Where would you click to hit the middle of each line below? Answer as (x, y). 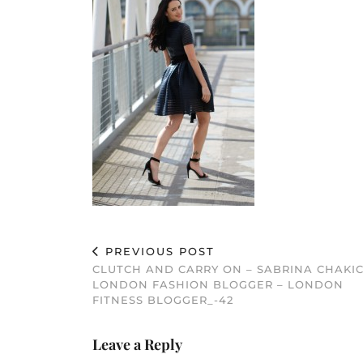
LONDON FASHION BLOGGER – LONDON (218, 284)
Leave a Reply (137, 344)
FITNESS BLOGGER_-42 (163, 300)
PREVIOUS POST (158, 251)
